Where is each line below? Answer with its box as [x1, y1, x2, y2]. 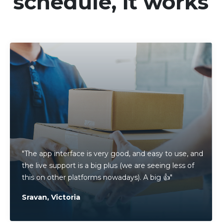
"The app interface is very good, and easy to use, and [22, 149, 203, 159]
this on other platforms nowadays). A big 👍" [22, 173, 172, 182]
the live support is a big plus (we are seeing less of [22, 161, 194, 170]
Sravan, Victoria [22, 193, 80, 202]
